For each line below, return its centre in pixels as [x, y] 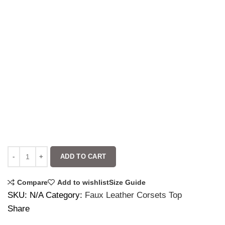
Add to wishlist [83, 182]
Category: [65, 195]
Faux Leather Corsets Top [133, 195]
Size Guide [127, 182]
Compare [32, 182]
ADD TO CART [83, 157]
